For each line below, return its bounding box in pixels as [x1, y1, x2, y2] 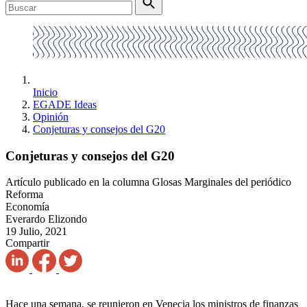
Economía [5, 201, 49, 213]
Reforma [5, 188, 43, 201]
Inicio [33, 86, 58, 98]
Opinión [33, 111, 69, 123]
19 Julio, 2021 [5, 225, 67, 238]
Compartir [5, 237, 49, 249]
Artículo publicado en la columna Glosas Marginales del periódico [5, 176, 291, 188]
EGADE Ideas [33, 99, 97, 110]
